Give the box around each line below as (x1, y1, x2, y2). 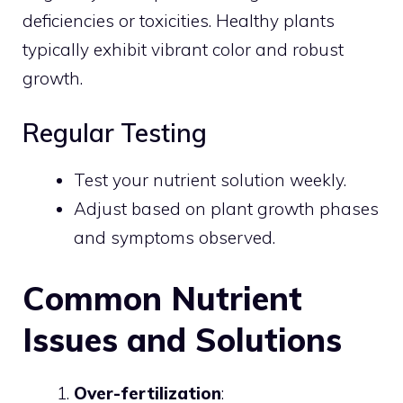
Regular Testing (22, 117, 207, 148)
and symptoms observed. (74, 227, 275, 248)
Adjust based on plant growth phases (74, 198, 379, 219)
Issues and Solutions (22, 318, 342, 360)
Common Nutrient (22, 277, 302, 318)
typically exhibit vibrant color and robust (22, 38, 344, 60)
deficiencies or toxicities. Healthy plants (22, 9, 335, 31)
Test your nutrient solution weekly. (74, 169, 346, 191)
